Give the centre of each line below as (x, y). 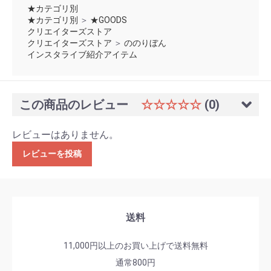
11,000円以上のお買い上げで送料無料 (135, 246)
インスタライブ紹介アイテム (82, 55)
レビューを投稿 (52, 154)
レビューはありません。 (65, 135)
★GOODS (109, 20)
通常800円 (135, 263)
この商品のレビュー (75, 105)
